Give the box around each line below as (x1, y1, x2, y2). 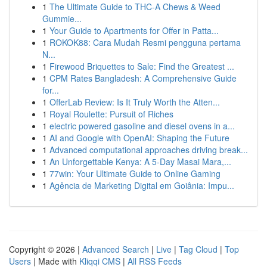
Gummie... (42, 13, 82, 24)
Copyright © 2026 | (9, 243, 82, 255)
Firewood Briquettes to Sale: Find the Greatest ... (49, 60, 234, 72)
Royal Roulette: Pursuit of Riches (49, 108, 173, 120)
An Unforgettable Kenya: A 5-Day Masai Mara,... (49, 156, 231, 167)
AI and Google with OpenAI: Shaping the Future (49, 132, 229, 144)
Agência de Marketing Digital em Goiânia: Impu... (49, 179, 234, 191)
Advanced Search (82, 243, 149, 255)
